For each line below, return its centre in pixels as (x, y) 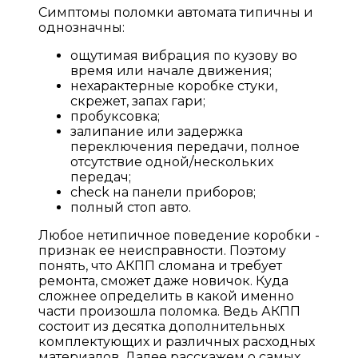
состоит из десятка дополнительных (161, 326)
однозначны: (82, 27)
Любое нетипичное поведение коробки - (179, 235)
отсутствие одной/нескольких (172, 161)
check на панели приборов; (163, 192)
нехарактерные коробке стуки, (174, 86)
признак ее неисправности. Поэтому (162, 250)
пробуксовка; (115, 116)
